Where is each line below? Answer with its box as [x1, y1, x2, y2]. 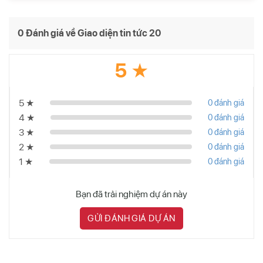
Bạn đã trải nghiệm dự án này [76, 188, 187, 200]
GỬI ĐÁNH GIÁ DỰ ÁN [87, 213, 176, 224]
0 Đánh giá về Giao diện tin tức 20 [18, 27, 161, 39]
